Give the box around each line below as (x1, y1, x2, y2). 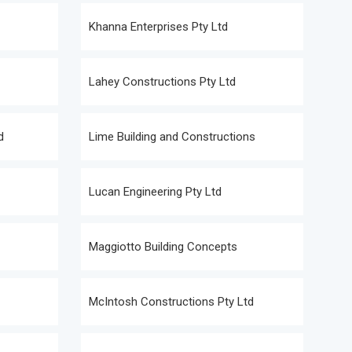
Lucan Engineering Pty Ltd (89, 185, 222, 199)
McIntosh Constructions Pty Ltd (89, 295, 254, 309)
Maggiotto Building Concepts (89, 240, 237, 254)
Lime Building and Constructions (89, 130, 255, 144)
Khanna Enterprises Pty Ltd (89, 20, 228, 34)
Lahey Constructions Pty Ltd (89, 75, 236, 89)
